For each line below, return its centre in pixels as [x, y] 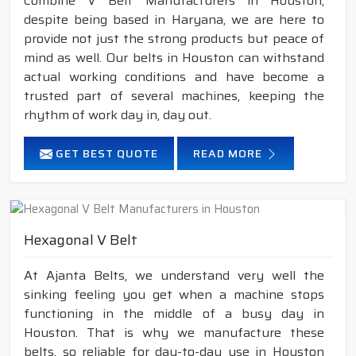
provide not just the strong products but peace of [174, 38]
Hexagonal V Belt [81, 240]
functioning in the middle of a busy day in [174, 314]
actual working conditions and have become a [174, 76]
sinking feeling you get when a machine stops [174, 295]
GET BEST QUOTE [105, 153]
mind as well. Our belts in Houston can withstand [174, 57]
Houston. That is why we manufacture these [174, 333]
